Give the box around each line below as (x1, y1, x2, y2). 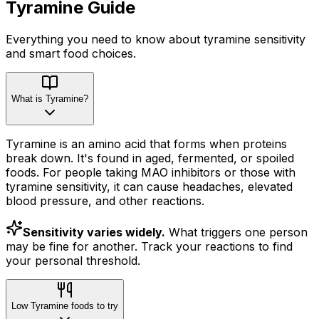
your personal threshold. (6, 253, 140, 268)
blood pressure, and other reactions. (6, 193, 204, 208)
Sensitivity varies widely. (23, 224, 165, 239)
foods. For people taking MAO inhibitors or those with (6, 164, 296, 179)
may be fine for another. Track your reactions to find (6, 239, 293, 253)
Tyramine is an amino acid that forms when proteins (6, 136, 287, 151)
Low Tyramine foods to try (11, 300, 118, 311)
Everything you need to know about (6, 31, 204, 46)
